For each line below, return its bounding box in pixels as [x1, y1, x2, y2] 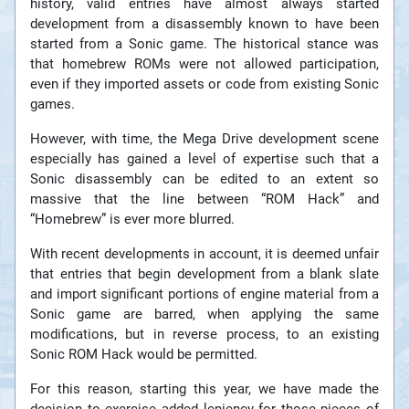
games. [30, 96, 75, 113]
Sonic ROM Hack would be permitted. [30, 346, 257, 363]
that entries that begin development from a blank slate [30, 266, 379, 283]
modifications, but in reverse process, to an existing [30, 326, 379, 343]
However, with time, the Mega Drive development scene [30, 131, 379, 148]
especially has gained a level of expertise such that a [30, 151, 379, 168]
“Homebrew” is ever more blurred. [30, 211, 235, 228]
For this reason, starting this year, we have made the [30, 381, 379, 398]
